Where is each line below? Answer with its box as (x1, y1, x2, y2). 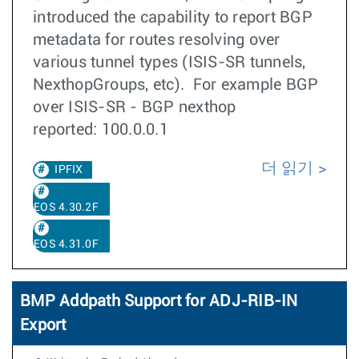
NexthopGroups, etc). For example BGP (33, 77, 319, 93)
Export (20, 317, 67, 333)
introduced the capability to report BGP (33, 10, 313, 26)
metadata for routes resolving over (33, 32, 280, 48)
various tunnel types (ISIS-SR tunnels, (33, 54, 306, 71)
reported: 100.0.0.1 (33, 122, 168, 138)
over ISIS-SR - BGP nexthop (33, 99, 236, 115)
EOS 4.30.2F (34, 202, 99, 213)
